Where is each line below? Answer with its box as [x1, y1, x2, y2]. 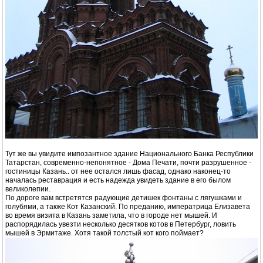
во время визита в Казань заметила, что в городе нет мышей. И [5, 211, 217, 220]
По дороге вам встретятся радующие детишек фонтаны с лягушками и [5, 194, 242, 203]
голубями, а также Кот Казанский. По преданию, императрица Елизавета [5, 203, 250, 211]
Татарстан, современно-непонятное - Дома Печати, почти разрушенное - [5, 159, 251, 167]
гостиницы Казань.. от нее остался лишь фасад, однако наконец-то [5, 167, 231, 176]
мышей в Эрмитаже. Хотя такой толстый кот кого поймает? [5, 229, 204, 238]
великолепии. [5, 185, 50, 194]
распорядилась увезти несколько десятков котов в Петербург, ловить [5, 220, 236, 229]
